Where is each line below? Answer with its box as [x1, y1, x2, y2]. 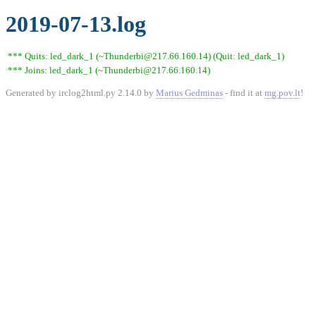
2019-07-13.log [6, 11, 146, 37]
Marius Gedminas [156, 87, 223, 98]
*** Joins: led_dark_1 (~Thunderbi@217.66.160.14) [8, 65, 210, 75]
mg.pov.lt [265, 87, 300, 98]
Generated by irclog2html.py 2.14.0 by [6, 87, 156, 98]
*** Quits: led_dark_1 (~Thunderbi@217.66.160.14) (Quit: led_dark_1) [8, 51, 284, 61]
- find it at [223, 87, 265, 98]
